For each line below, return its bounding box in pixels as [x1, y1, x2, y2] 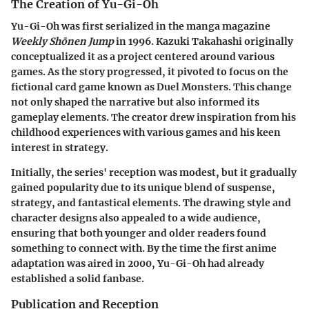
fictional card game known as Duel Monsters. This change [11, 81, 292, 94]
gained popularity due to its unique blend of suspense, [11, 181, 275, 195]
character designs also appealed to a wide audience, [11, 212, 261, 225]
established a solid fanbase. [11, 272, 144, 286]
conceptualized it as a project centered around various [11, 50, 275, 63]
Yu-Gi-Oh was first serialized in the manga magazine [11, 20, 270, 33]
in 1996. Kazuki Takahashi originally [114, 35, 293, 48]
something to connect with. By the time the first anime [11, 242, 277, 255]
